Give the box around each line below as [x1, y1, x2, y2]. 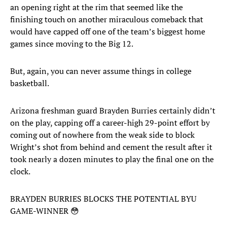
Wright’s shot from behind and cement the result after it [10, 141, 212, 153]
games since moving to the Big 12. [10, 38, 135, 50]
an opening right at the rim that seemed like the [10, 2, 183, 13]
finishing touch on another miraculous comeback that [10, 14, 203, 25]
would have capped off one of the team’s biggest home [10, 26, 205, 37]
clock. [10, 166, 30, 177]
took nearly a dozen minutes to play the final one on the [10, 154, 214, 165]
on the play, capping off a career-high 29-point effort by [10, 117, 210, 129]
